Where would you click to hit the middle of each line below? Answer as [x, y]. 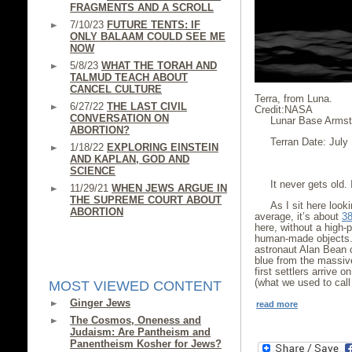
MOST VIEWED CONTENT [135, 286]
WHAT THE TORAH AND [159, 66]
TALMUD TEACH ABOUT [129, 77]
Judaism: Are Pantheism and [140, 332]
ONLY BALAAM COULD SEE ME [148, 37]
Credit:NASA [284, 109]
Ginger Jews [100, 303]
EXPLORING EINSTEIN [163, 147]
